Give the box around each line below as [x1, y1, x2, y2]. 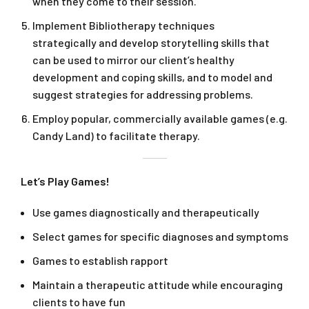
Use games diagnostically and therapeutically [32, 206, 259, 219]
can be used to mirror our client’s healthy [32, 53, 235, 67]
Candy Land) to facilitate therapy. [32, 129, 200, 143]
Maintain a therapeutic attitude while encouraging [32, 278, 283, 292]
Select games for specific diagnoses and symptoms [32, 230, 288, 243]
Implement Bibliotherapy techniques [32, 19, 215, 32]
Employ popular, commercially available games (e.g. [32, 112, 288, 126]
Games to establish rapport [32, 254, 168, 268]
